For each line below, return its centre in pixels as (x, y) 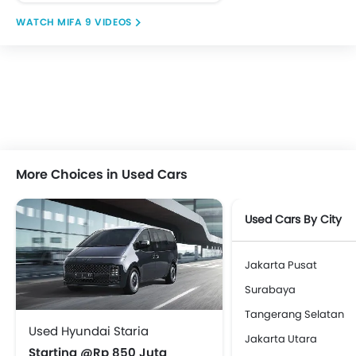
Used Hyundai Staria (89, 331)
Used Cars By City (293, 219)
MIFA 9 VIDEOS (95, 21)
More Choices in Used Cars (102, 174)
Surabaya (270, 289)
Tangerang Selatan (294, 314)
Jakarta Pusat (281, 265)
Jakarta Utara (281, 339)
